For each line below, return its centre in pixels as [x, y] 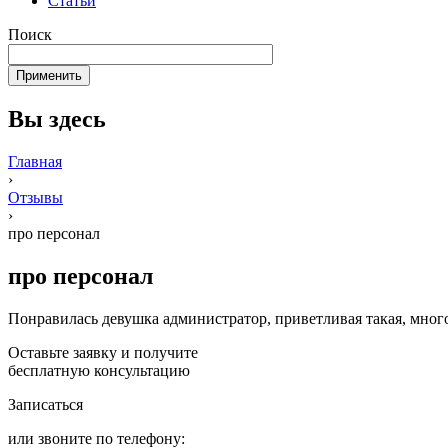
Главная [35, 161]
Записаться [45, 404]
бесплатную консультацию [99, 370]
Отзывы [35, 197]
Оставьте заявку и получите [103, 352]
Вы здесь [57, 118]
